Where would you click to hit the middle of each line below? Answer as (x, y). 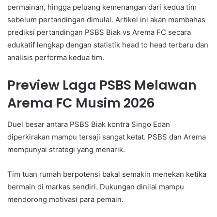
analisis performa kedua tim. (56, 57)
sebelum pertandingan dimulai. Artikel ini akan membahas (106, 19)
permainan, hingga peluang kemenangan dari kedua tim (102, 7)
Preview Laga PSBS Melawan (102, 85)
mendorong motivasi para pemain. (65, 200)
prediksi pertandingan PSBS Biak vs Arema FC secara (99, 32)
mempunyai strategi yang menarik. (66, 150)
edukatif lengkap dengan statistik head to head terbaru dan (108, 45)
